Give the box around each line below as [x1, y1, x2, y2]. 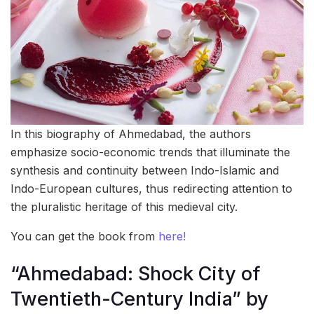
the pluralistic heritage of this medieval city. [11, 200, 238, 214]
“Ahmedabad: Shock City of [11, 261, 261, 285]
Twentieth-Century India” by [11, 287, 268, 310]
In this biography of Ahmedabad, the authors [11, 127, 251, 142]
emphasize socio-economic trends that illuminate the [11, 145, 290, 160]
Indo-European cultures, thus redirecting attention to [11, 182, 292, 196]
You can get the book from [11, 229, 158, 244]
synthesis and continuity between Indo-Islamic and [11, 163, 279, 178]
